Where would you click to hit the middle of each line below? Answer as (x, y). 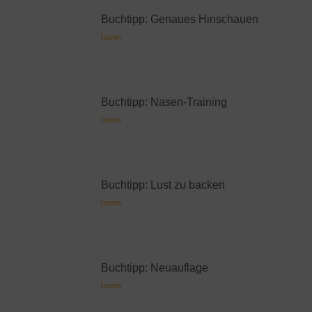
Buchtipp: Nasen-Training (164, 102)
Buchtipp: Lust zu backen (163, 185)
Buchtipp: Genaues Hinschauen (180, 19)
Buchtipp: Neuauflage (155, 268)
